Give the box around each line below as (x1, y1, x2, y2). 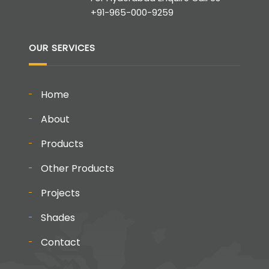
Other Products (40, 161, 114, 175)
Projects (40, 186, 80, 200)
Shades (40, 210, 75, 225)
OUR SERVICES (28, 41, 95, 54)
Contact (40, 235, 80, 249)
